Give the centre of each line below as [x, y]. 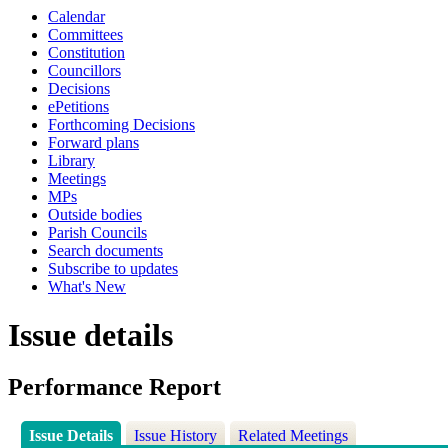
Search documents [105, 250]
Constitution [86, 52]
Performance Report [114, 387]
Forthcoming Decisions [121, 124]
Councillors [84, 70]
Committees [85, 34]
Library [71, 160]
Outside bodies [95, 214]
